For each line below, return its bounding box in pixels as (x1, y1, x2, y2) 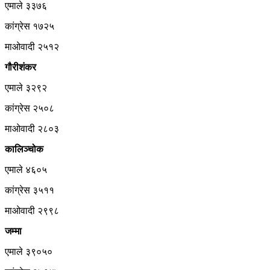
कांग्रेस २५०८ (5, 102, 54, 113)
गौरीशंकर (5, 61, 36, 72)
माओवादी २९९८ (5, 205, 59, 216)
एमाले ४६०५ (5, 164, 47, 175)
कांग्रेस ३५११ (5, 184, 54, 195)
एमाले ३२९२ (5, 82, 47, 93)
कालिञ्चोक (5, 143, 43, 154)
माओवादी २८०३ (5, 123, 59, 134)
